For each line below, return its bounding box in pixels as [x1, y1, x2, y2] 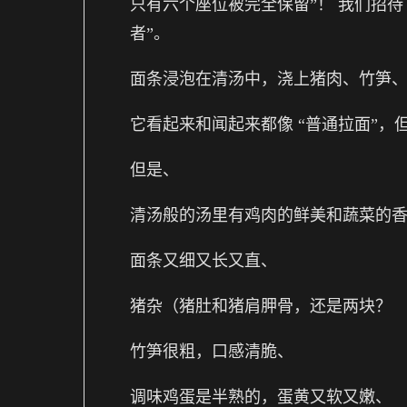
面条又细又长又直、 [130, 251, 277, 270]
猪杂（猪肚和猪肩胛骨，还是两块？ [130, 296, 392, 315]
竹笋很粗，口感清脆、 [130, 342, 293, 361]
